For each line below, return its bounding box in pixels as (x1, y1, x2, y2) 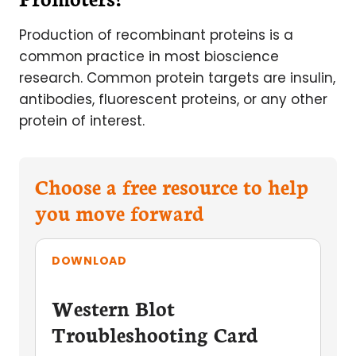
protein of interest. (19, 111, 145, 130)
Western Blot (52, 293, 175, 322)
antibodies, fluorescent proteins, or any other (19, 90, 327, 109)
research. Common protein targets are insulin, (19, 68, 335, 87)
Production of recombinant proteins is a (19, 25, 293, 44)
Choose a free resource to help (35, 172, 308, 200)
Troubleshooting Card (52, 319, 258, 348)
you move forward (35, 198, 204, 226)
